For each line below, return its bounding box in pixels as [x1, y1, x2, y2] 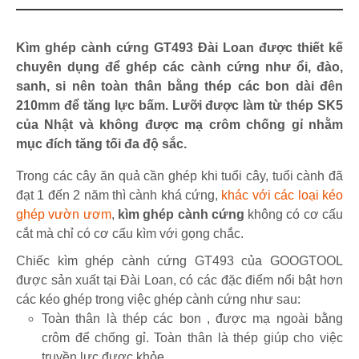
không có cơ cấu [244, 208, 344, 222]
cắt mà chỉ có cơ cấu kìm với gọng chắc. [16, 227, 244, 241]
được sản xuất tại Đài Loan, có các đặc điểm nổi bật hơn [16, 273, 343, 288]
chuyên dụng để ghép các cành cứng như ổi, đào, [16, 60, 343, 75]
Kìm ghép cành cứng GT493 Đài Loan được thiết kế [16, 41, 343, 55]
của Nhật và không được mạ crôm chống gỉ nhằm [16, 118, 343, 132]
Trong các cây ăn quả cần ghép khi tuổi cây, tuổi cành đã [16, 169, 343, 184]
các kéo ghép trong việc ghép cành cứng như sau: [16, 292, 301, 307]
